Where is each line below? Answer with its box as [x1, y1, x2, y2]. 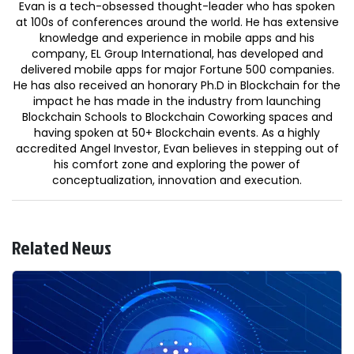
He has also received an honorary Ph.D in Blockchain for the [13, 77, 341, 93]
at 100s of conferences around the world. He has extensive [15, 13, 339, 30]
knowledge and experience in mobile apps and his [40, 29, 314, 46]
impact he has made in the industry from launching [33, 92, 321, 109]
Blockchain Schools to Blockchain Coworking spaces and [21, 108, 333, 125]
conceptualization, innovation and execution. [52, 171, 302, 188]
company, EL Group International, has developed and [31, 45, 323, 62]
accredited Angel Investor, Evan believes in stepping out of [15, 140, 339, 156]
